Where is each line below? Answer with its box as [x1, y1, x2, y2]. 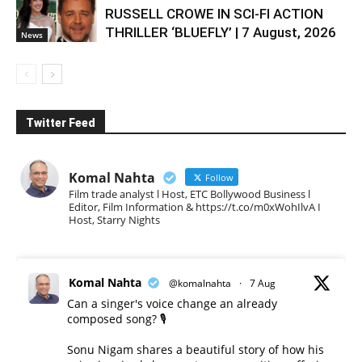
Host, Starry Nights [69, 212, 160, 227]
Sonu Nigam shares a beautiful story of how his [67, 341, 324, 357]
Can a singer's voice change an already [67, 295, 277, 311]
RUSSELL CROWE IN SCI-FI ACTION [105, 5, 323, 22]
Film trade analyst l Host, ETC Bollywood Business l [69, 186, 310, 201]
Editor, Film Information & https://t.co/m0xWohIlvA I [69, 199, 321, 214]
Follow [203, 170, 234, 183]
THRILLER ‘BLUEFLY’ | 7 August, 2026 [105, 23, 336, 40]
